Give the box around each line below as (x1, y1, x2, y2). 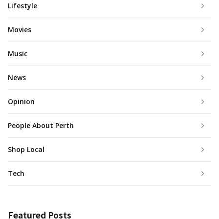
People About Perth (8, 121, 74, 131)
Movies (8, 25, 31, 35)
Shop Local (8, 145, 44, 154)
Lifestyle (8, 1, 37, 11)
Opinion (8, 97, 35, 107)
